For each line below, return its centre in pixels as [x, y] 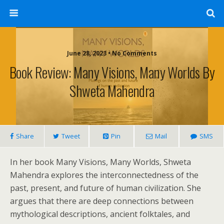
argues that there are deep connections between [102, 201]
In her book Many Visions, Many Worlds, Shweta [100, 162]
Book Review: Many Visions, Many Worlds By [112, 72]
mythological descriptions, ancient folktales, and [100, 214]
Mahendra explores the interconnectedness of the [104, 175]
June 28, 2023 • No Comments [112, 53]
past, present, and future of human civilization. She [105, 188]
